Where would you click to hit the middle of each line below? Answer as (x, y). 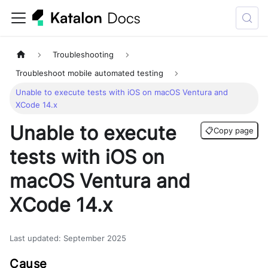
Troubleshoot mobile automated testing (90, 74)
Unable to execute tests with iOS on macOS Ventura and (122, 92)
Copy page (234, 131)
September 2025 (95, 239)
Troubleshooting (83, 55)
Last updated (34, 239)
